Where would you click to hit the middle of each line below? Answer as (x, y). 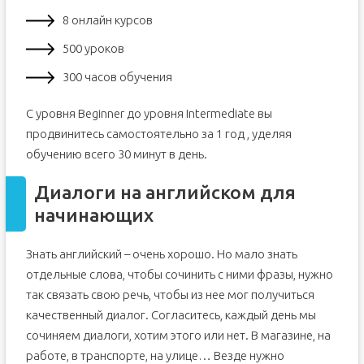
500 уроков (93, 48)
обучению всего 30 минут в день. (116, 154)
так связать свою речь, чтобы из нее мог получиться (170, 295)
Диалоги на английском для (165, 192)
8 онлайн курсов (107, 20)
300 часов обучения (117, 77)
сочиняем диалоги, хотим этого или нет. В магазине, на (178, 335)
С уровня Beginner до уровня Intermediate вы (149, 113)
